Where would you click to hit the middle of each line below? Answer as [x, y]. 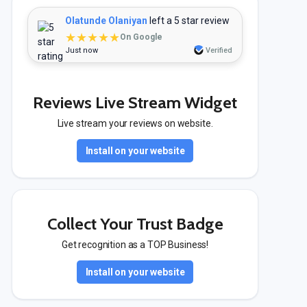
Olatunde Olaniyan [106, 21]
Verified [219, 50]
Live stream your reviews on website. [135, 123]
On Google [141, 37]
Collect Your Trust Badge [135, 224]
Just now [82, 50]
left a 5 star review [188, 21]
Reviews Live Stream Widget [135, 102]
